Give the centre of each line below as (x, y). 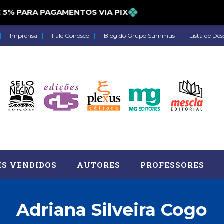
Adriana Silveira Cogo (112, 210)
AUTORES (99, 165)
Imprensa (24, 36)
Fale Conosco (71, 36)
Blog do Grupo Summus (139, 36)
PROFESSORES (172, 165)
